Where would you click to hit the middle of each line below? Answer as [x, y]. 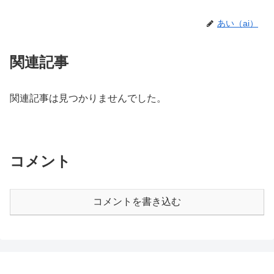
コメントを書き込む [137, 201]
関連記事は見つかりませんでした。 [88, 98]
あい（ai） [238, 24]
